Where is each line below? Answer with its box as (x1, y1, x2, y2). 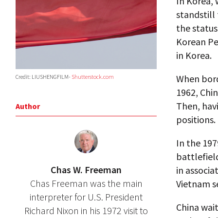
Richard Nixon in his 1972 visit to (24, 204, 148, 217)
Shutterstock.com (72, 73, 114, 80)
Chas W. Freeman (51, 163, 122, 176)
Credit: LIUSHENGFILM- (16, 73, 72, 80)
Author (16, 101, 40, 111)
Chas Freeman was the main (30, 177, 143, 189)
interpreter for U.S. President (30, 190, 143, 203)
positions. (176, 113, 216, 126)
